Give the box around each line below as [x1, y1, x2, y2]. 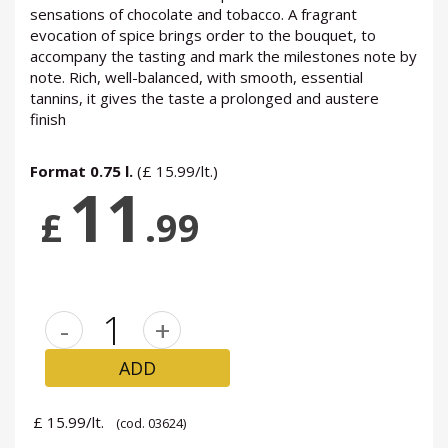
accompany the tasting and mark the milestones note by [30, 46, 417, 67]
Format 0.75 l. [30, 161, 137, 182]
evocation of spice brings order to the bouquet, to [30, 25, 376, 46]
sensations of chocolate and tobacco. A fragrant [30, 4, 357, 25]
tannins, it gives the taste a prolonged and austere [30, 88, 379, 109]
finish [30, 109, 66, 130]
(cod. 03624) [116, 414, 186, 433]
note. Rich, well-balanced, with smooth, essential [30, 67, 363, 88]
